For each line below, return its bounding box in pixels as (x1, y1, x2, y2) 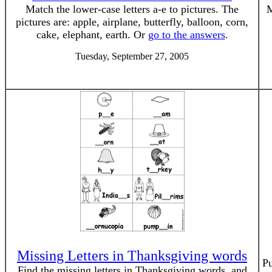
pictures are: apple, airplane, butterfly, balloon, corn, (16, 16, 248, 28)
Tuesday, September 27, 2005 (75, 51, 189, 61)
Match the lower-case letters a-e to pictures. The (25, 3, 239, 15)
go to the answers (148, 29, 225, 41)
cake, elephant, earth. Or (36, 29, 148, 41)
